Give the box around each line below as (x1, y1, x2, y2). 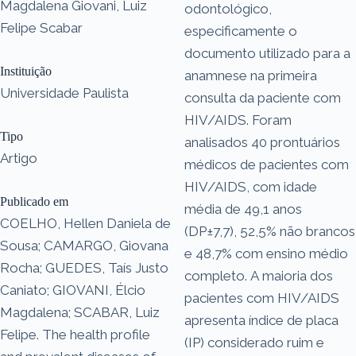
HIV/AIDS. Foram (184, 111, 292, 128)
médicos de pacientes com (184, 156, 349, 172)
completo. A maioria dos (184, 267, 333, 284)
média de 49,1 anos (184, 200, 302, 217)
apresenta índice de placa (184, 311, 339, 328)
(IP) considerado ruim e (184, 334, 324, 350)
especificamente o (184, 22, 297, 39)
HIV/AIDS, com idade (184, 178, 317, 195)
